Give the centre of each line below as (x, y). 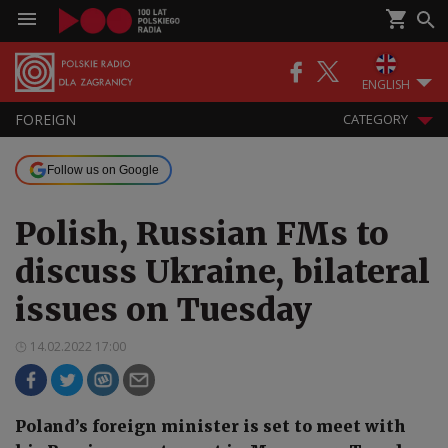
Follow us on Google (102, 170)
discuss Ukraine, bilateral (222, 272)
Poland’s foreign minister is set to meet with (210, 426)
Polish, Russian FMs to (202, 234)
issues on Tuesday (163, 310)
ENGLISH (386, 84)
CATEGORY (375, 119)
